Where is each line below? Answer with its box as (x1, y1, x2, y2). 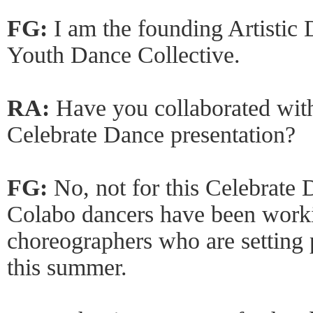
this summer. (7, 254, 127, 280)
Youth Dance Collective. (7, 42, 240, 68)
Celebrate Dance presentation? (7, 122, 296, 147)
